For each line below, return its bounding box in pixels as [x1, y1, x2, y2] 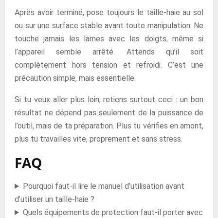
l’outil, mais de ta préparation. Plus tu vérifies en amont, [15, 121, 203, 130]
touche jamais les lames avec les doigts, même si [15, 34, 203, 43]
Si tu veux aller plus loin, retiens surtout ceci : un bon [15, 95, 203, 104]
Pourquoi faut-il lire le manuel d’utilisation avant [22, 182, 184, 191]
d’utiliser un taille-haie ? [15, 195, 94, 204]
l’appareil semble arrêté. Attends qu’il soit [15, 47, 203, 56]
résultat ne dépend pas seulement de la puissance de [15, 108, 203, 117]
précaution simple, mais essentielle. [15, 73, 136, 83]
